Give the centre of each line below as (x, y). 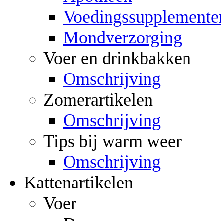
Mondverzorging (123, 37)
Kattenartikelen (78, 182)
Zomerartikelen (98, 99)
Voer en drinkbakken (117, 58)
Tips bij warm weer (112, 141)
